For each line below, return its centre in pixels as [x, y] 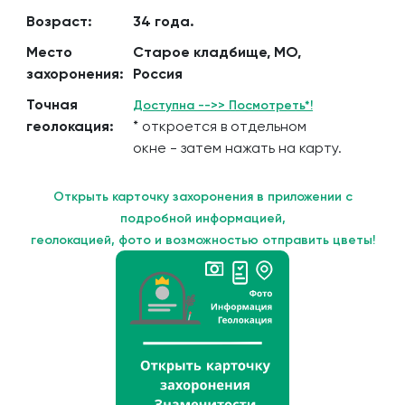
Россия [158, 74]
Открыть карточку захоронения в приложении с [202, 197]
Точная [52, 104]
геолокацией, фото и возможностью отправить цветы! [202, 240]
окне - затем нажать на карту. [237, 148]
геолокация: [70, 126]
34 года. [164, 21]
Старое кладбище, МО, [217, 52]
